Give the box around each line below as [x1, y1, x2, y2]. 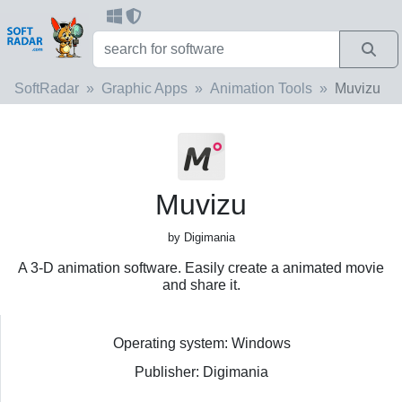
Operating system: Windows [112, 335, 291, 351]
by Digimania [167, 230, 235, 244]
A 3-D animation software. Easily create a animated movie [18, 259, 384, 275]
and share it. [162, 276, 240, 293]
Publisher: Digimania [135, 363, 268, 380]
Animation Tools [210, 80, 312, 96]
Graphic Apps [101, 80, 188, 96]
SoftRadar [14, 80, 79, 96]
